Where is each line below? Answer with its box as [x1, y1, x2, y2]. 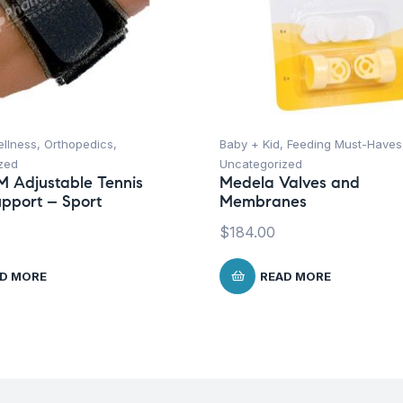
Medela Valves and [219, 173, 360, 193]
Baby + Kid [219, 137, 280, 152]
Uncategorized [219, 157, 302, 172]
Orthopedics [44, 137, 113, 152]
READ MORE [260, 269, 331, 284]
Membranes [219, 192, 307, 212]
